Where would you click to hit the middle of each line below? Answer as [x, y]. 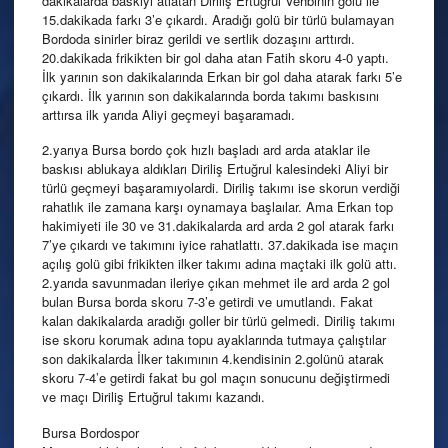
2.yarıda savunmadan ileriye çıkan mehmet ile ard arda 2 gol [216, 283]
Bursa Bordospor [90, 432]
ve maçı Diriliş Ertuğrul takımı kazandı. [153, 397]
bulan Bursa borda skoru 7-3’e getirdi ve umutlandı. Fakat [207, 302]
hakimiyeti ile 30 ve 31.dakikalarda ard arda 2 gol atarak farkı [218, 226]
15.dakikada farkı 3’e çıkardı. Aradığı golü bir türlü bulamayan [218, 20]
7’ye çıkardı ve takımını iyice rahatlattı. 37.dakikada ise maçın [220, 245]
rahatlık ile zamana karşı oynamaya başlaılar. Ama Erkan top [217, 207]
